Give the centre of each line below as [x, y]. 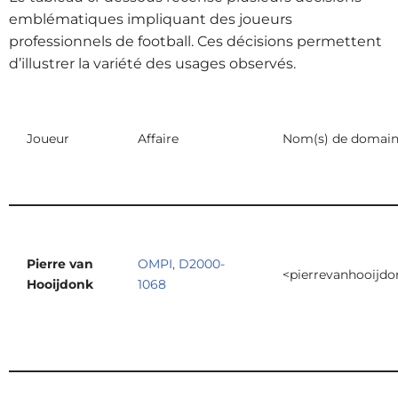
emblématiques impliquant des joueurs [151, 19]
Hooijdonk [60, 284]
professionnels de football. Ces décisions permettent [195, 41]
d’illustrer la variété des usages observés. [152, 63]
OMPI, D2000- [181, 263]
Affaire [158, 138]
